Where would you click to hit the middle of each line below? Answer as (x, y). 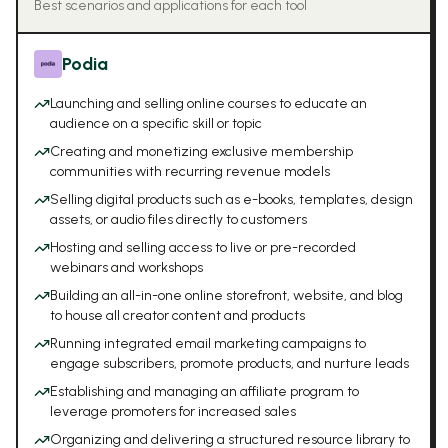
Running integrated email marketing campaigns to (208, 343)
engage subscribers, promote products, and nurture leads (229, 363)
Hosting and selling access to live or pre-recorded (203, 247)
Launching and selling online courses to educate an (208, 103)
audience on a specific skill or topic (156, 123)
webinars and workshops (126, 267)
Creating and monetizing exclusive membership (201, 151)
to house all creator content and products (177, 315)
